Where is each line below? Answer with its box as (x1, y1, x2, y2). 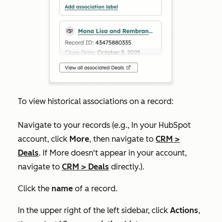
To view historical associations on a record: (18, 96, 173, 106)
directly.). (109, 162, 144, 171)
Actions (170, 205, 198, 215)
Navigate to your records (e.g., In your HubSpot (18, 120, 191, 130)
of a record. (73, 183, 117, 193)
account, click (18, 134, 69, 144)
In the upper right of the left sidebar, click (18, 205, 170, 215)
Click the (18, 183, 52, 193)
